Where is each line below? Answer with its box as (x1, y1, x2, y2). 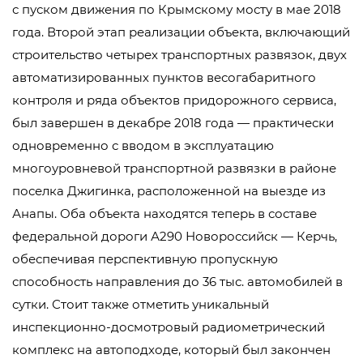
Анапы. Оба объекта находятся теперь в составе (12, 206, 317, 221)
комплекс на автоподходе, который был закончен (12, 342, 331, 357)
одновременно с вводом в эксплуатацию (12, 138, 274, 153)
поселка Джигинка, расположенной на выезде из (12, 183, 326, 199)
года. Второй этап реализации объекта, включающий (12, 24, 350, 40)
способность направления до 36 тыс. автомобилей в (12, 274, 343, 289)
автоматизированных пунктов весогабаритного (12, 70, 316, 85)
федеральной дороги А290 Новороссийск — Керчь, (12, 228, 337, 244)
